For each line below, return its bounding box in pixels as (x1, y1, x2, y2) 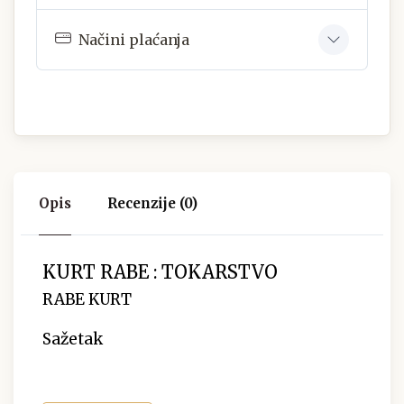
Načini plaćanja (78, 30, 189, 49)
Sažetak (42, 329, 103, 350)
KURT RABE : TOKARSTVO (42, 261, 278, 284)
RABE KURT (42, 289, 132, 310)
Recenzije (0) (107, 195, 197, 213)
